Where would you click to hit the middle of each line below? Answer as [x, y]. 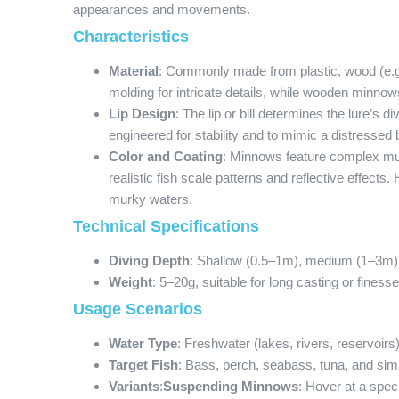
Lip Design [142, 114]
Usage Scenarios [138, 309]
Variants [134, 386]
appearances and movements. [162, 9]
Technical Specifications [166, 226]
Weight [130, 282]
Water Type [143, 343]
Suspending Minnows [231, 386]
